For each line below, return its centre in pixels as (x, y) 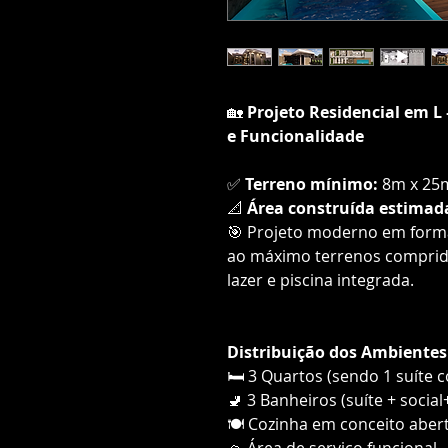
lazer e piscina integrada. (320, 279)
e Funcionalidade (295, 135)
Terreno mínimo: (311, 183)
